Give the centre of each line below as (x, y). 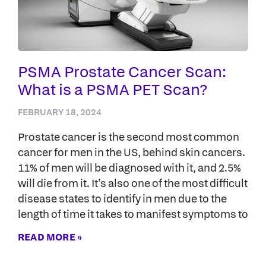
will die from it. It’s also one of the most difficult (133, 183)
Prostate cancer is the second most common (129, 137)
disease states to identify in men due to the (122, 198)
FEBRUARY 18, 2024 (60, 112)
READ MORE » (50, 237)
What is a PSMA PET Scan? (113, 89)
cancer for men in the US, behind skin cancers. (132, 152)
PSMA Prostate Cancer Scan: (122, 71)
